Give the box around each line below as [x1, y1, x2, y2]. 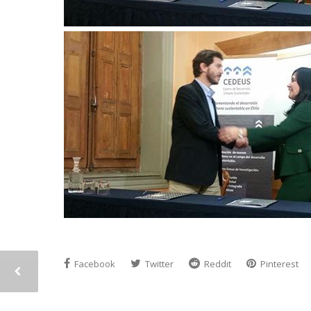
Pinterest [258, 258, 299, 270]
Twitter [143, 258, 174, 270]
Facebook [72, 258, 115, 270]
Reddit [202, 258, 231, 270]
